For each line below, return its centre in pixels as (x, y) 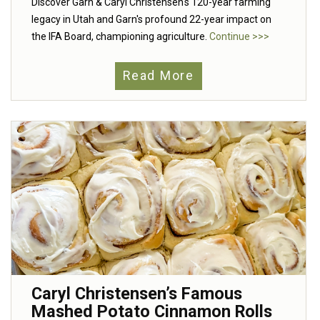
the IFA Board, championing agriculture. (120, 36)
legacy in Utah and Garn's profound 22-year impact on (151, 19)
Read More (159, 76)
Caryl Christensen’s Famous (137, 294)
